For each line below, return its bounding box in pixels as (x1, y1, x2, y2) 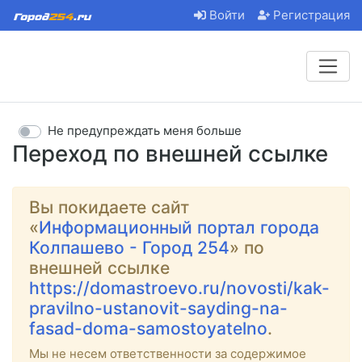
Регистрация (273, 7, 350, 23)
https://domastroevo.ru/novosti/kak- (29, 277, 330, 298)
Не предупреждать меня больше (48, 123, 242, 139)
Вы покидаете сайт (29, 196, 189, 217)
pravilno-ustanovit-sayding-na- (29, 297, 288, 318)
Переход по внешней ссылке (12, 139, 328, 167)
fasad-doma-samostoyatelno (29, 318, 267, 339)
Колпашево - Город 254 (29, 237, 229, 258)
